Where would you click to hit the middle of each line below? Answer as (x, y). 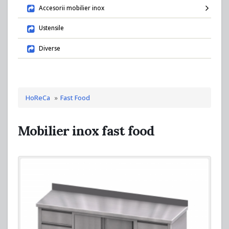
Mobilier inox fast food (86, 130)
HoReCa (38, 97)
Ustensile (51, 28)
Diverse (49, 48)
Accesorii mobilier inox (71, 7)
